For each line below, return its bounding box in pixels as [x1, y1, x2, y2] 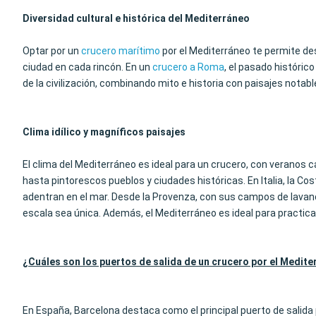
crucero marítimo [81, 45, 160, 56]
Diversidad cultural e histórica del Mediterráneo [23, 13, 250, 24]
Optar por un [23, 45, 81, 56]
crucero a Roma [152, 61, 224, 73]
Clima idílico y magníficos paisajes [23, 126, 186, 138]
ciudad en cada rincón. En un [23, 61, 152, 73]
